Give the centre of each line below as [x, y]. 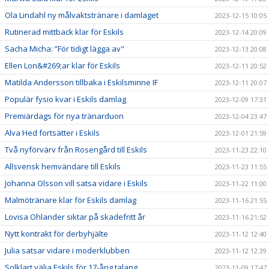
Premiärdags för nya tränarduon [64, 116]
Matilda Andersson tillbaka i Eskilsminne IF [81, 82]
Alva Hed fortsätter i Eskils [52, 132]
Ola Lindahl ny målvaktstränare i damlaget [82, 15]
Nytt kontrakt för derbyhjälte [56, 233]
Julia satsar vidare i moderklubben [67, 250]
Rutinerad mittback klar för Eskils [64, 32]
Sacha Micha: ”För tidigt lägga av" [65, 48]
